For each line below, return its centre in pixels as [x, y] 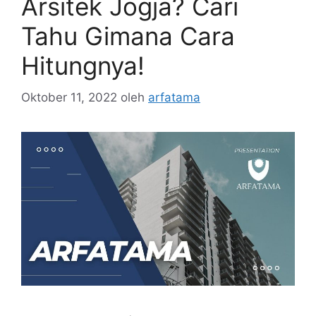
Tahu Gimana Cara [128, 36]
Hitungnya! [83, 66]
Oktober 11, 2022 [69, 97]
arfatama [174, 97]
